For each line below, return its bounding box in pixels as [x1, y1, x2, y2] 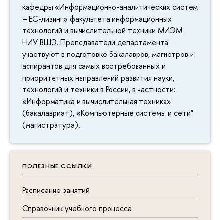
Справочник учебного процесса [22, 203, 132, 214]
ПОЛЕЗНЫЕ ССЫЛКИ [22, 161, 92, 170]
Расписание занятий [22, 185, 90, 196]
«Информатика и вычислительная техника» [22, 95, 171, 107]
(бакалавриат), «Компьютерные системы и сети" [22, 107, 193, 118]
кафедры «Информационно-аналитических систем [22, 1, 198, 12]
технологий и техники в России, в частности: [22, 83, 176, 95]
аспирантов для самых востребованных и [22, 60, 165, 71]
